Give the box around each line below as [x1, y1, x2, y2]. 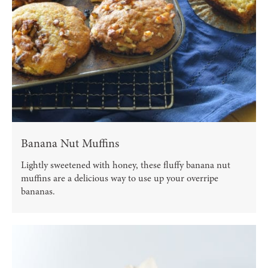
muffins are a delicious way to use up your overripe [21, 171, 218, 185]
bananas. [21, 184, 55, 198]
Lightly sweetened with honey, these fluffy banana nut [21, 158, 230, 172]
